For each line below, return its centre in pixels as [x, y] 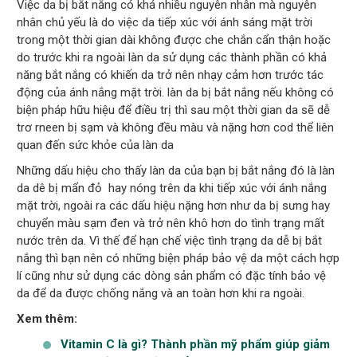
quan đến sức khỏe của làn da [96, 145]
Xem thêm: [47, 318]
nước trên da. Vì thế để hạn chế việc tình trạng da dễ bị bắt [170, 240]
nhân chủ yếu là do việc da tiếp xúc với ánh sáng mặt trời [165, 22]
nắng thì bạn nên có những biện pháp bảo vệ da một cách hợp [178, 258]
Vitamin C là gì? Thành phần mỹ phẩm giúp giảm [196, 344]
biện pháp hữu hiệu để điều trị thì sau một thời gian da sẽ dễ [174, 110]
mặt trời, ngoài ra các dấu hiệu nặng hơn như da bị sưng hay [174, 205]
